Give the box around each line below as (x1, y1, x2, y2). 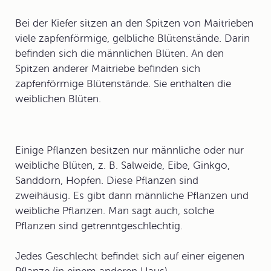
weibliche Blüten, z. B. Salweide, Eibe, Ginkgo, (15, 160, 230, 171)
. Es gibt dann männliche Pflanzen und (68, 190, 249, 201)
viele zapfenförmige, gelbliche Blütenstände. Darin (15, 33, 250, 44)
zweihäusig (15, 190, 68, 201)
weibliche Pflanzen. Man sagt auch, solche (15, 205, 214, 217)
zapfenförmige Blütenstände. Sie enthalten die (15, 78, 231, 90)
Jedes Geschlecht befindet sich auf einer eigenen (15, 250, 244, 262)
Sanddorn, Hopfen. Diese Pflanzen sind (15, 175, 198, 186)
